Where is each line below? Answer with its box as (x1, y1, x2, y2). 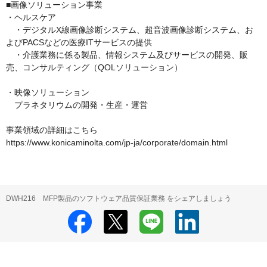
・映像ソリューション (6, 88, 89, 98)
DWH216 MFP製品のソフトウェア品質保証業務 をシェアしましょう (6, 194, 231, 203)
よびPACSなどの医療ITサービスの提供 (6, 38, 152, 48)
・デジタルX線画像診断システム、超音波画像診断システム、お (6, 25, 253, 35)
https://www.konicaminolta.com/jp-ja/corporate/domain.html (6, 138, 228, 148)
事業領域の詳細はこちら (6, 125, 98, 135)
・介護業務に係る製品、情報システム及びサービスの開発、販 (6, 50, 248, 60)
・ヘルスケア (6, 13, 56, 23)
